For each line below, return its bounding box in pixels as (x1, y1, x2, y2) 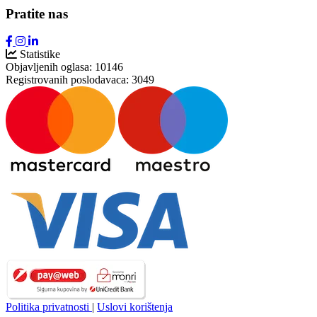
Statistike (20, 47, 60, 60)
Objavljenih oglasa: (6, 60, 92, 73)
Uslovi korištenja (97, 300, 173, 313)
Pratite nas (6, 6, 68, 21)
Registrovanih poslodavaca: (6, 73, 129, 86)
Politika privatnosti (6, 300, 92, 313)
